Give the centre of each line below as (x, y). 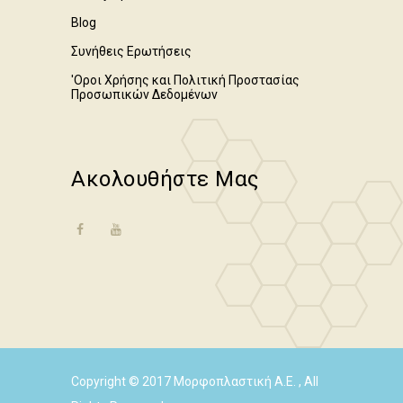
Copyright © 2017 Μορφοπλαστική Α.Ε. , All (195, 381)
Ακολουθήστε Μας (165, 179)
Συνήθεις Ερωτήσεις (131, 51)
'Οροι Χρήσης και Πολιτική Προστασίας (185, 80)
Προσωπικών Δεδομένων (144, 94)
